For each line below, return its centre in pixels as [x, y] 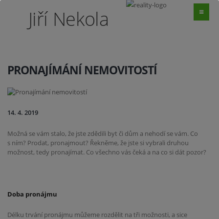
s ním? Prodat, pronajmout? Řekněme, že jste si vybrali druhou [98, 143]
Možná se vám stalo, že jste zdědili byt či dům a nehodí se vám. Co [103, 134]
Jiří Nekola [68, 18]
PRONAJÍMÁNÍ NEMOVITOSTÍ [82, 70]
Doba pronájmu [32, 194]
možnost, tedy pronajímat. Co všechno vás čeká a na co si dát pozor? [107, 152]
